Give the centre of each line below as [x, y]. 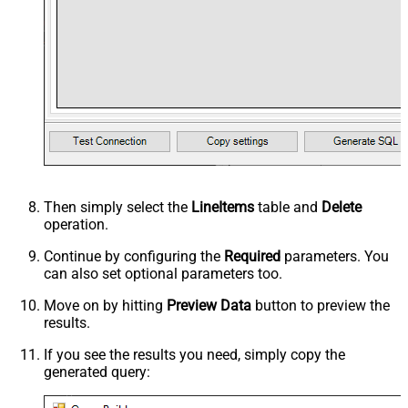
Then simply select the [117, 207]
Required [252, 256]
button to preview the [321, 305]
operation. [76, 224]
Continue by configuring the [134, 256]
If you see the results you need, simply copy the [194, 354]
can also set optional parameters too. [163, 273]
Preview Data [209, 305]
